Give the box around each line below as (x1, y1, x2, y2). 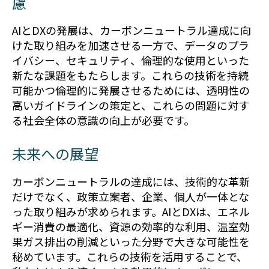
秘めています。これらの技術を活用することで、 (12, 248, 247, 264)
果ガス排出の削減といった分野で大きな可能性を (12, 233, 250, 249)
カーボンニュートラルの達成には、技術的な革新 (12, 173, 250, 189)
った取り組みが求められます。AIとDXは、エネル (12, 203, 250, 219)
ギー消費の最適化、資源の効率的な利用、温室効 (12, 218, 250, 234)
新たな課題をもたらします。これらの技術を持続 (12, 67, 249, 83)
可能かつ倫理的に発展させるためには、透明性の (12, 82, 250, 98)
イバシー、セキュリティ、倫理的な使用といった (12, 52, 249, 68)
